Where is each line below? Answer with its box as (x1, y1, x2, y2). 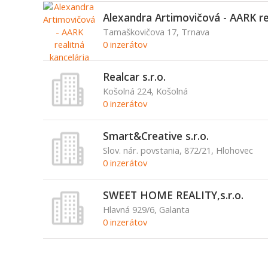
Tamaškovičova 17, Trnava (102, 26, 209, 38)
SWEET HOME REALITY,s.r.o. (102, 188, 243, 202)
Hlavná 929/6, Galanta (102, 203, 190, 215)
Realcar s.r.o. (102, 69, 166, 84)
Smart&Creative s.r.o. (102, 129, 209, 143)
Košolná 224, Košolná (102, 85, 188, 97)
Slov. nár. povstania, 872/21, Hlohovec (102, 144, 253, 156)
